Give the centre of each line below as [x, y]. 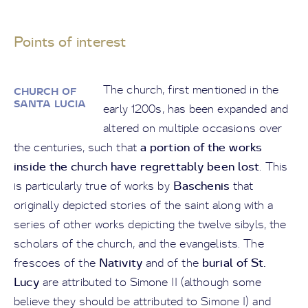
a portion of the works [201, 147]
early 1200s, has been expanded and [196, 109]
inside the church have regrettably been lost [137, 166]
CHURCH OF [45, 91]
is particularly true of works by [93, 186]
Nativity [121, 263]
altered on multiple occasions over [193, 128]
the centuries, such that [77, 147]
